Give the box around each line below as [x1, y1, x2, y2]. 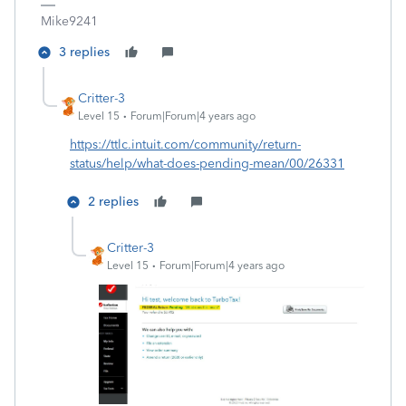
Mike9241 [41, 14, 98, 29]
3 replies [59, 44, 110, 60]
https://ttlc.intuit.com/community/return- [70, 137, 301, 152]
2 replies [88, 194, 139, 209]
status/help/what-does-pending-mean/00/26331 [70, 156, 344, 171]
